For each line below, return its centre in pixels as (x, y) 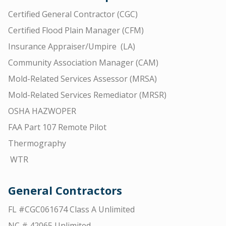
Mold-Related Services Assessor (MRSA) (82, 79)
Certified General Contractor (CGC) (73, 14)
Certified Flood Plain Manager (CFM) (76, 30)
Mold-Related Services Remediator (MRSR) (87, 95)
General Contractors (65, 190)
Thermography (37, 143)
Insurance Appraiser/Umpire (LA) (72, 46)
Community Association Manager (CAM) (83, 63)
